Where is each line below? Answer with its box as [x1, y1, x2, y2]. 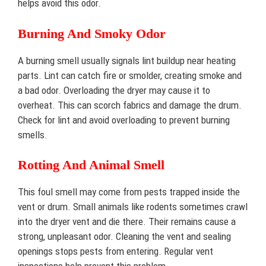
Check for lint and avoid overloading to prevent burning [18, 113, 230, 126]
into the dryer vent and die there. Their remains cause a [18, 216, 236, 227]
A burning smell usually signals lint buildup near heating [18, 54, 236, 66]
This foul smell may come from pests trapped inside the [18, 186, 240, 198]
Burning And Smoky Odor [18, 26, 166, 41]
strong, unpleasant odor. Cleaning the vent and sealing [18, 230, 231, 242]
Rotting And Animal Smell [18, 157, 164, 172]
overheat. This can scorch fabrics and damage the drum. [18, 99, 242, 111]
